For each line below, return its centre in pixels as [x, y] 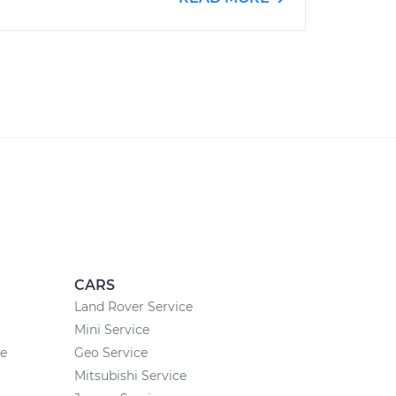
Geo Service [110, 353]
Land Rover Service [133, 307]
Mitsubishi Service [130, 376]
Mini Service [111, 330]
